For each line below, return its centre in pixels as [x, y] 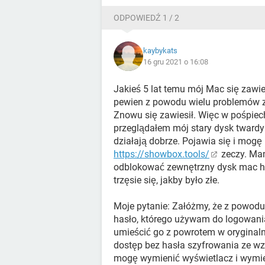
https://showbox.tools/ [161, 154]
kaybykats [160, 51]
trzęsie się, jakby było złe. [167, 180]
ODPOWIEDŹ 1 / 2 [146, 18]
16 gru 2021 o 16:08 [176, 62]
